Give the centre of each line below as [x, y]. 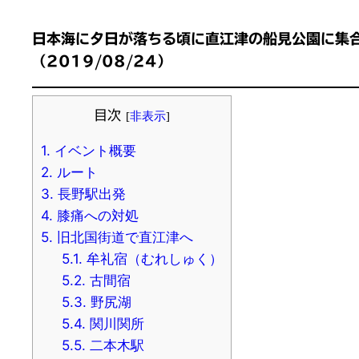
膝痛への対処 [96, 216]
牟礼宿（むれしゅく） [152, 259]
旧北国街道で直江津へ [123, 237]
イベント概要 [93, 151]
